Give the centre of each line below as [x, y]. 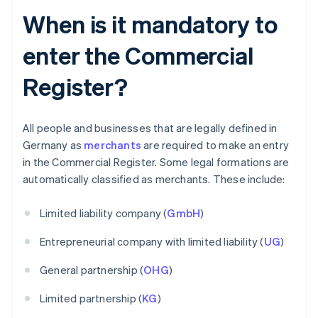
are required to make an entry [215, 145]
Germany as [54, 145]
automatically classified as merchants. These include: [154, 179]
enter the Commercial [138, 55]
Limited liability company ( [104, 213]
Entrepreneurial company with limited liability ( [152, 242]
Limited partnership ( [91, 298]
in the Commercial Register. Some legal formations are [156, 162]
